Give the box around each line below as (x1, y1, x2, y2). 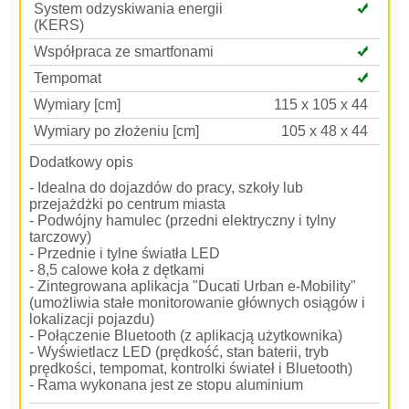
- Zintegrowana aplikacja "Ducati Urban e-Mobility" (29, 278, 357, 294)
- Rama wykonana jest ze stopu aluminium (29, 376, 304, 393)
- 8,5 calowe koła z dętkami (29, 261, 205, 278)
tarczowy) (29, 228, 92, 245)
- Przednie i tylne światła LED (29, 245, 221, 261)
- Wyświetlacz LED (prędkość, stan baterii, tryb (29, 343, 330, 360)
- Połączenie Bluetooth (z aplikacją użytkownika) (29, 327, 343, 343)
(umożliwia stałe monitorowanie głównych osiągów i (29, 294, 366, 310)
